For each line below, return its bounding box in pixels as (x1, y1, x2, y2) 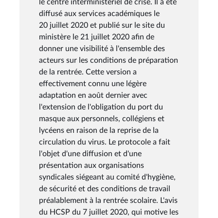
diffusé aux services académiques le (39, 9, 160, 18)
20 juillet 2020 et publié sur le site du (39, 21, 165, 29)
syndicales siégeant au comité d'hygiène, (39, 173, 176, 181)
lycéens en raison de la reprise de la (39, 126, 159, 134)
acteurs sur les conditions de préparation (39, 56, 178, 64)
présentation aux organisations (39, 161, 144, 169)
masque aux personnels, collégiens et (39, 114, 164, 123)
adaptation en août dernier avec (39, 91, 147, 99)
